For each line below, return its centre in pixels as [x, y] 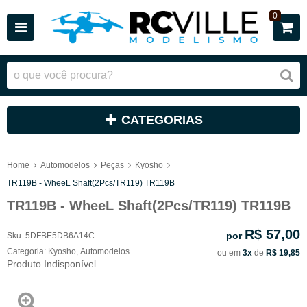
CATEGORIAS [162, 120]
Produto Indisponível [51, 263]
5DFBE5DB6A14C [60, 235]
